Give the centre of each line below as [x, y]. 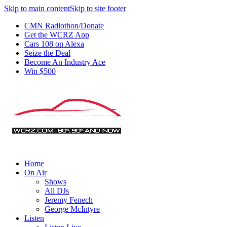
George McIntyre [72, 209]
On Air [35, 173]
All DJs [57, 191]
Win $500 [40, 71]
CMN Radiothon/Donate [64, 26]
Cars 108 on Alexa [54, 44]
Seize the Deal [47, 53]
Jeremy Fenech [69, 200]
